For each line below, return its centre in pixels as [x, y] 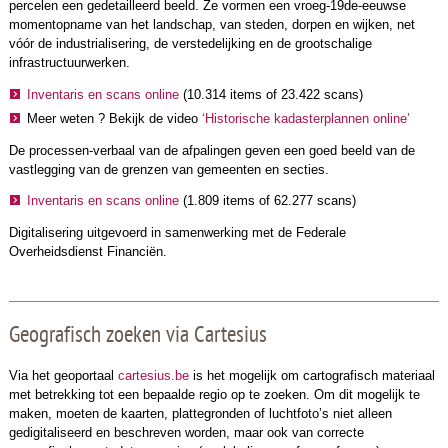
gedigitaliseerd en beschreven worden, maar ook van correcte [186, 433]
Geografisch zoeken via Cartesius [137, 337]
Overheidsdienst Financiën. [87, 252]
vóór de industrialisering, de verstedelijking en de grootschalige [190, 43]
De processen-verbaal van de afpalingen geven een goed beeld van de [211, 150]
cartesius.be [153, 376]
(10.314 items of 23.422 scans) [270, 94]
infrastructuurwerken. [69, 62]
